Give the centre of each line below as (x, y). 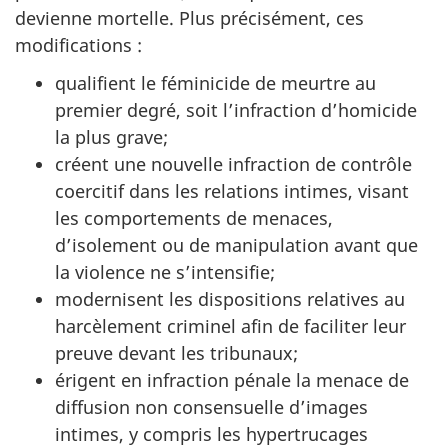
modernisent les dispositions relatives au (230, 299)
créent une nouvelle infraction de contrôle (233, 164)
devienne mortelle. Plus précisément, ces (189, 17)
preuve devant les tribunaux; (176, 353)
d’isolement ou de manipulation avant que (236, 245)
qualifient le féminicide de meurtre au (215, 83)
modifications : (78, 44)
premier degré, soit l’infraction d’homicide (236, 110)
